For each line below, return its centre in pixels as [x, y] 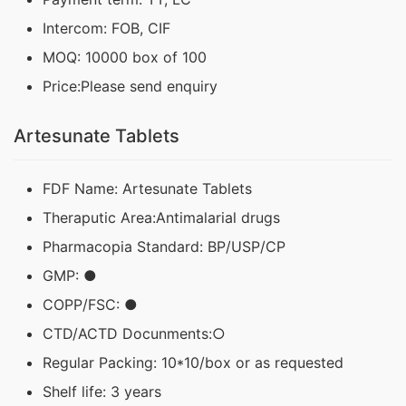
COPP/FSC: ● [90, 305]
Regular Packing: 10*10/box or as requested [193, 363]
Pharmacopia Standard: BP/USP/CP [164, 247]
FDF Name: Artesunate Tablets [147, 189]
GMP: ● [70, 276]
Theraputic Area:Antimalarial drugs [161, 218]
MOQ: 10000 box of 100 [125, 58]
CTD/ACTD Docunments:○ [134, 334]
